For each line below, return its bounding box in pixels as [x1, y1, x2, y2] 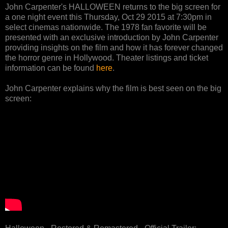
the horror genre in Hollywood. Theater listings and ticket [5, 53, 208, 62]
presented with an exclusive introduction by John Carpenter [5, 33, 218, 42]
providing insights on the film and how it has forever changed [5, 43, 223, 52]
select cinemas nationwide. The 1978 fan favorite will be [5, 22, 207, 32]
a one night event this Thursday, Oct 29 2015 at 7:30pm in [5, 12, 212, 21]
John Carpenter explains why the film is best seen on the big [5, 83, 221, 93]
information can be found [5, 63, 96, 72]
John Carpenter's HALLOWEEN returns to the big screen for [5, 2, 220, 11]
